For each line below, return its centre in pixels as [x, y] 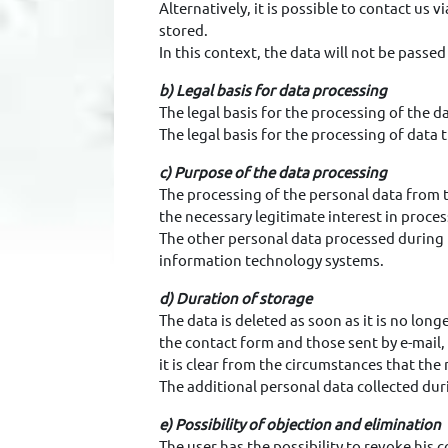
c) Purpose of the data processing [272, 172]
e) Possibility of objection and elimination [299, 424]
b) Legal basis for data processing [272, 90]
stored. [183, 30]
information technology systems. [271, 260]
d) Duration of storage [235, 298]
